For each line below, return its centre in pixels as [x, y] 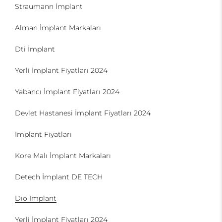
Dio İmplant [36, 198]
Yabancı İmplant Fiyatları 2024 [67, 92]
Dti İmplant [35, 49]
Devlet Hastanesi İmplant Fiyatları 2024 [83, 113]
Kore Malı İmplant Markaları [63, 156]
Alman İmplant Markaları [58, 28]
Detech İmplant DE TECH [59, 177]
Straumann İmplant [49, 6]
